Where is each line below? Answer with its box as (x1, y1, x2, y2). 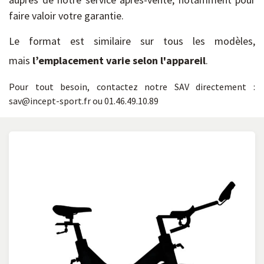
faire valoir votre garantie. (9, 9, 126, 22)
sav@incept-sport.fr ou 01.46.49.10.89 (9, 95, 159, 107)
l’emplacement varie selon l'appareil (32, 54, 206, 67)
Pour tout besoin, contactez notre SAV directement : (9, 81, 255, 93)
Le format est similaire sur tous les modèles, (9, 34, 255, 48)
